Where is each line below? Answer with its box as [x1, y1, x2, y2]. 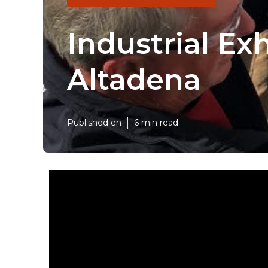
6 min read [134, 117, 178, 128]
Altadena [67, 62, 201, 97]
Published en [67, 117, 121, 128]
